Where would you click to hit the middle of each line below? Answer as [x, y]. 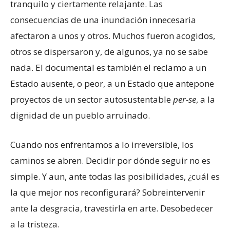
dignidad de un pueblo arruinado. [80, 115]
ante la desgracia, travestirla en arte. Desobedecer [112, 208]
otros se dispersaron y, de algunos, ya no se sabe [109, 51]
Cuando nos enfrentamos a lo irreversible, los [102, 144]
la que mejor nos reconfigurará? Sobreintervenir [108, 192]
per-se [185, 99]
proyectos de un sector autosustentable [92, 99]
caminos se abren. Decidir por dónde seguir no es [110, 160]
